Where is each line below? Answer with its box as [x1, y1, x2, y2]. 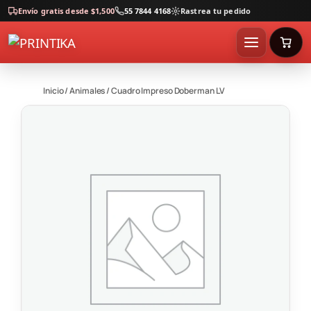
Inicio [43, 85, 64, 96]
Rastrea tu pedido [180, 6, 251, 16]
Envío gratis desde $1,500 [18, 6, 115, 16]
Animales [69, 85, 106, 96]
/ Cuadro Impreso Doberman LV [105, 85, 225, 96]
